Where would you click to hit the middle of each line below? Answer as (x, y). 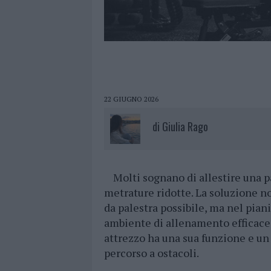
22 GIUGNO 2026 (131, 99)
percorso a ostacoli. (152, 253)
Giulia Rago (185, 127)
